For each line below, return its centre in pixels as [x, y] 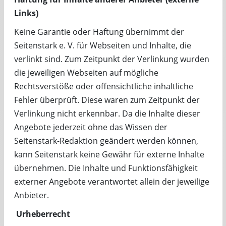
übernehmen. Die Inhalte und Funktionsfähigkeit [106, 168]
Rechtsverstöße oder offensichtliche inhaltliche [103, 86]
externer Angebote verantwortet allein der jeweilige [111, 182]
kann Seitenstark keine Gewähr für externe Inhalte [109, 154]
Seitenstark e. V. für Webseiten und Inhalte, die [102, 45]
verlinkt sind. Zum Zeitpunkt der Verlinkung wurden [111, 59]
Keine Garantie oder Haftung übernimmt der [99, 32]
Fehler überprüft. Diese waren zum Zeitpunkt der [107, 100]
